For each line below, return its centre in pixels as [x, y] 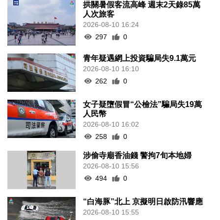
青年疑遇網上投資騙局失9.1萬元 [140, 58]
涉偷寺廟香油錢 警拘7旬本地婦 [137, 155]
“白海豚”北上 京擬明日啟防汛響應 [143, 202]
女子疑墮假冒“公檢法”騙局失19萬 [143, 104]
